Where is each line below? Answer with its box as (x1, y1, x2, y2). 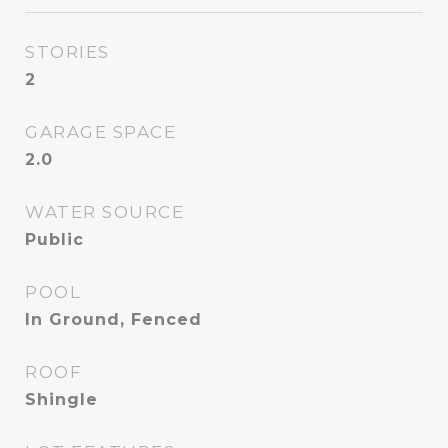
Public (25, 230, 84, 249)
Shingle (25, 390, 98, 409)
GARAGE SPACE (25, 122, 176, 142)
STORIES (25, 42, 110, 62)
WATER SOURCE (25, 202, 184, 222)
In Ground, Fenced (25, 310, 202, 329)
